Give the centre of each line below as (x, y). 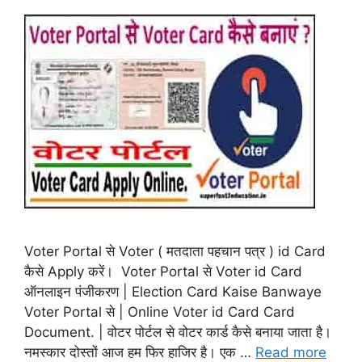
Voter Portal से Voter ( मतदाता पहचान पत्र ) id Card (175, 251)
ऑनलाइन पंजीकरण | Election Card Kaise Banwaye (173, 291)
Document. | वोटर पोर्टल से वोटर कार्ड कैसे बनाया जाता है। (180, 332)
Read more (291, 352)
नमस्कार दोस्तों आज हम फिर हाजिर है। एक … (140, 352)
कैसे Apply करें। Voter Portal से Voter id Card (163, 271)
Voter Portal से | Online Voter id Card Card (160, 311)
